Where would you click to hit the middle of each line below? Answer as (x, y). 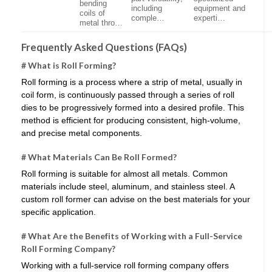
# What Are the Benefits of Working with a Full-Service (132, 236)
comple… (148, 19)
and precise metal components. (82, 133)
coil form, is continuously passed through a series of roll (128, 94)
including (147, 9)
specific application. (59, 212)
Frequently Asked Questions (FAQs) (104, 47)
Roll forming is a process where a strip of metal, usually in (132, 82)
